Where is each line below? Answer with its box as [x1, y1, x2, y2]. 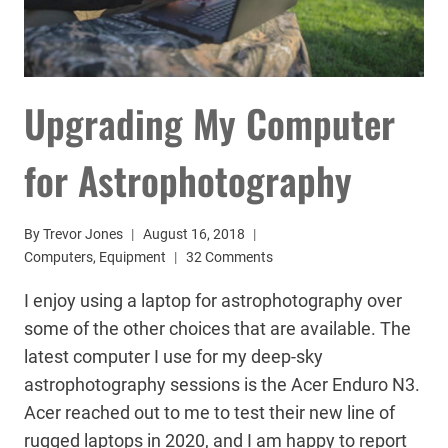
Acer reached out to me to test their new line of [24, 402, 395, 424]
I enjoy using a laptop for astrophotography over [24, 290, 402, 312]
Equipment [99, 249, 166, 267]
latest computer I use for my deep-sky [24, 346, 323, 368]
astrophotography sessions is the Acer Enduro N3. [24, 374, 424, 396]
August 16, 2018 [143, 226, 246, 244]
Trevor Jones [43, 226, 124, 244]
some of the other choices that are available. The [24, 318, 411, 340]
